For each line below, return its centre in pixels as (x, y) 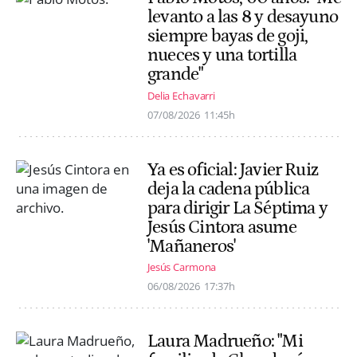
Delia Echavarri (182, 95)
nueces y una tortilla (222, 55)
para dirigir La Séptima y (237, 208)
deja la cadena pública (229, 188)
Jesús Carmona (182, 267)
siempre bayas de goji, (228, 36)
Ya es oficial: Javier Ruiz (233, 169)
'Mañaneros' (192, 246)
